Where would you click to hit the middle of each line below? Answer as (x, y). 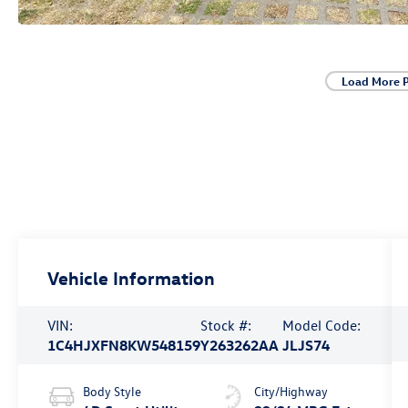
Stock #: (226, 326)
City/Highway (291, 392)
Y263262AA (240, 346)
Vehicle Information (132, 278)
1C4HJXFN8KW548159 (124, 346)
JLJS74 (306, 346)
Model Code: (321, 326)
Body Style (112, 392)
